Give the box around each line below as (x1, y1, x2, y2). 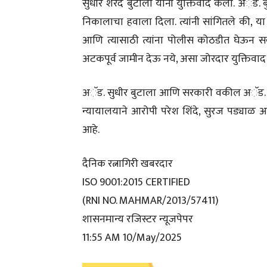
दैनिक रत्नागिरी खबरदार (82, 155, 173, 173)
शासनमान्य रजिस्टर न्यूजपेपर (82, 210, 193, 228)
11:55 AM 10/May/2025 (82, 229, 182, 247)
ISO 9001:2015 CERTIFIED (82, 173, 190, 191)
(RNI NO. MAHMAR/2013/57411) (82, 192, 219, 210)
